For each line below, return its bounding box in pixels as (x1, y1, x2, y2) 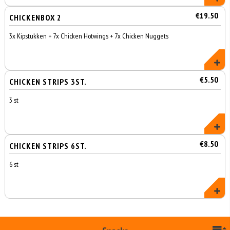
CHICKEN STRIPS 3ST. (9, 76, 87, 87)
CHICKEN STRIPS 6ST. (9, 141, 87, 151)
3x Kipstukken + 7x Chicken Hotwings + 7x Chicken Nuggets (9, 31, 169, 41)
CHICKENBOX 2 (9, 12, 62, 23)
